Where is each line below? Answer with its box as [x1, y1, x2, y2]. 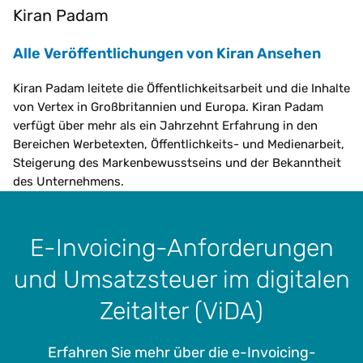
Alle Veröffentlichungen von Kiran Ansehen [13, 44, 321, 62]
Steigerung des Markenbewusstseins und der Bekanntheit [13, 155, 341, 170]
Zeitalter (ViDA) [100, 296, 263, 325]
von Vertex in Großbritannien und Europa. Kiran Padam [13, 99, 323, 114]
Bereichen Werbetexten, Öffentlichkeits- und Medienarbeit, [13, 136, 344, 152]
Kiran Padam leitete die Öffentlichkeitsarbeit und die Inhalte [13, 80, 350, 96]
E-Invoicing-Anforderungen [29, 233, 334, 262]
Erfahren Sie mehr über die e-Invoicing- [47, 343, 316, 361]
